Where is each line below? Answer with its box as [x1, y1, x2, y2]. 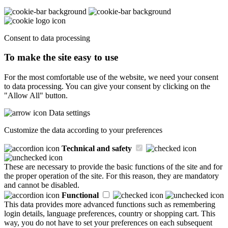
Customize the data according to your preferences [4, 126, 162, 135]
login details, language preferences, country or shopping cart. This [4, 209, 215, 218]
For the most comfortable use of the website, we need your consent [4, 73, 218, 82]
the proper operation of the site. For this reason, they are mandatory [4, 172, 219, 181]
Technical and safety [62, 144, 132, 153]
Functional [62, 191, 99, 200]
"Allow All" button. [4, 91, 68, 100]
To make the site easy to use [4, 52, 118, 63]
